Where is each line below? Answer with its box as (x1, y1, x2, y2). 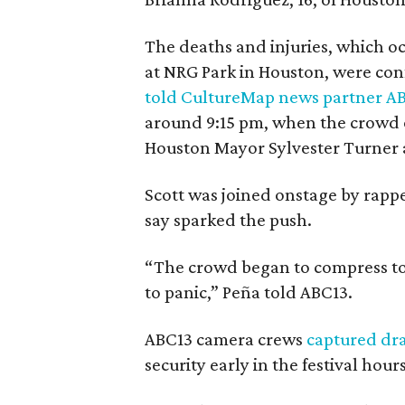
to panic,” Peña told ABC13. (145, 280, 353, 303)
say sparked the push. (145, 208, 312, 231)
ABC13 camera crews (145, 327, 306, 350)
